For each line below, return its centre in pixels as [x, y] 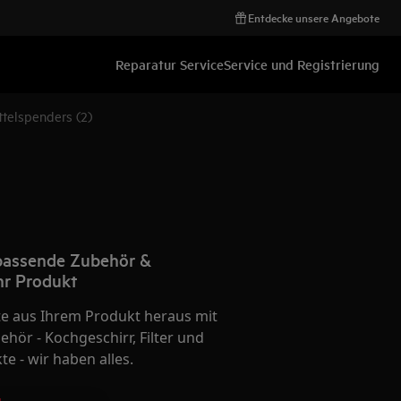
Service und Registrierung [302, 64]
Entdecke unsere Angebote [314, 17]
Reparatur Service [170, 64]
